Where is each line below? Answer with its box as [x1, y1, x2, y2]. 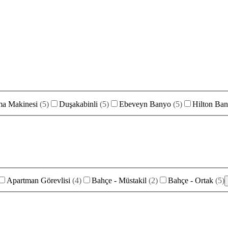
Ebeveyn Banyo [119, 99, 171, 108]
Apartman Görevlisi [7, 176, 70, 185]
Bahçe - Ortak [168, 176, 213, 185]
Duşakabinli [59, 99, 98, 108]
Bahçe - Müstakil [92, 176, 147, 185]
